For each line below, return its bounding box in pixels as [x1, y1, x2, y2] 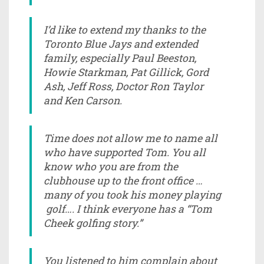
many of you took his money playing [44, 187, 221, 202]
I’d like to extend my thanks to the [44, 22, 206, 37]
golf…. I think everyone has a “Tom [44, 202, 212, 216]
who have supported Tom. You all [44, 145, 206, 159]
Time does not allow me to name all [44, 131, 217, 145]
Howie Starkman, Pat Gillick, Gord [44, 65, 209, 79]
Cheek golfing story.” [44, 216, 142, 230]
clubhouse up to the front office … [44, 173, 203, 187]
